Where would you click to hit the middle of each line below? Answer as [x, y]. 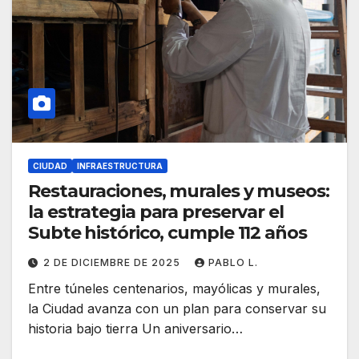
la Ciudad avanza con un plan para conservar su [177, 309]
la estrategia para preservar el [156, 212]
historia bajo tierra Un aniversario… [135, 329]
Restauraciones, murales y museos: [179, 192]
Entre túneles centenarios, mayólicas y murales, [174, 289]
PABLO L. [233, 263]
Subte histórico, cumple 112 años [167, 233]
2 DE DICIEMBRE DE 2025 [113, 263]
